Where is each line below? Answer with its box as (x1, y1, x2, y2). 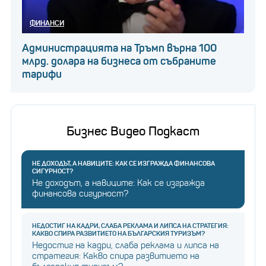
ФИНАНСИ (30, 18, 64, 28)
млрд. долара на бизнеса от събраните (22, 55, 216, 68)
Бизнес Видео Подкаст (66, 123, 199, 140)
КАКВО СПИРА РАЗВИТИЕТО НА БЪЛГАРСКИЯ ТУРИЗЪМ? (32, 229, 205, 238)
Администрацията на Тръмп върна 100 (22, 42, 217, 55)
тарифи (22, 68, 62, 81)
